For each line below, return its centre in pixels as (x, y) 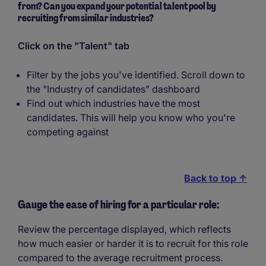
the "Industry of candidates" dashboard (113, 89)
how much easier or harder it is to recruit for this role (133, 244)
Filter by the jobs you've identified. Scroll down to (136, 75)
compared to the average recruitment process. (120, 258)
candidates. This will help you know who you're (131, 118)
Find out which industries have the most (113, 104)
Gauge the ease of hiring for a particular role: (118, 205)
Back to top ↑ (216, 178)
